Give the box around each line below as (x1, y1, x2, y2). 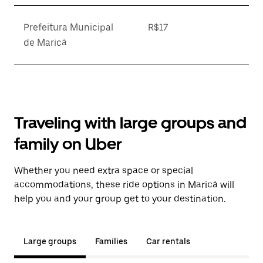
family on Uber (14, 134, 122, 154)
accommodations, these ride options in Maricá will (14, 179, 234, 190)
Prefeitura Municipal (23, 22, 113, 33)
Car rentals (146, 237, 190, 246)
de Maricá (23, 37, 67, 48)
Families (95, 237, 127, 246)
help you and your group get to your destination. (14, 193, 225, 204)
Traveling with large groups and (14, 113, 247, 133)
